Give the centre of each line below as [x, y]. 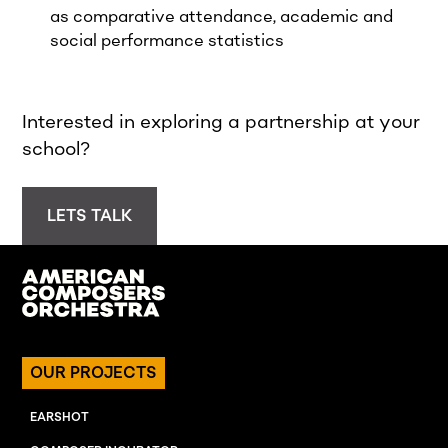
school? [57, 149]
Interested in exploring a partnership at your [221, 122]
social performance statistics [167, 40]
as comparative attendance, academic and [222, 16]
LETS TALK [90, 215]
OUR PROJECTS [94, 372]
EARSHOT [60, 417]
